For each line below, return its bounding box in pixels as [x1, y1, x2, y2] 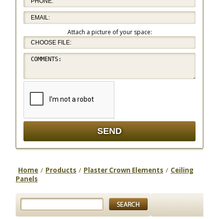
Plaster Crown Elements [84, 165, 163, 175]
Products [45, 165, 76, 175]
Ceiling [171, 165, 194, 175]
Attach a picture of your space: [67, 27, 152, 36]
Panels [16, 174, 38, 183]
